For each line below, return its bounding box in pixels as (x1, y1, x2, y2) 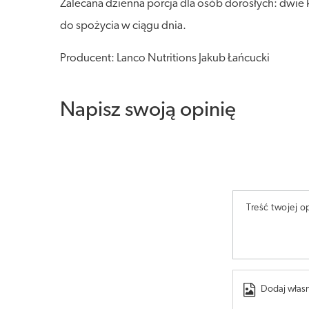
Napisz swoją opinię (60, 100, 236, 121)
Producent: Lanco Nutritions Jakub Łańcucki (60, 52, 270, 64)
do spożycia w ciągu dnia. (60, 20, 186, 32)
